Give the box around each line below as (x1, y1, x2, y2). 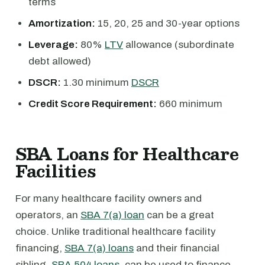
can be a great (144, 209, 214, 221)
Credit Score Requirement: (28, 98, 157, 109)
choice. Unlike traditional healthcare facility (15, 226, 216, 237)
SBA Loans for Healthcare (15, 140, 239, 167)
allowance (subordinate (123, 39, 234, 50)
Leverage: (28, 39, 78, 50)
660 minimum (157, 98, 222, 109)
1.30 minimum (61, 77, 131, 88)
